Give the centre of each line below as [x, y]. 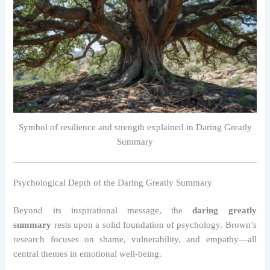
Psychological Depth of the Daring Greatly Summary [113, 183]
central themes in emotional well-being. [88, 254]
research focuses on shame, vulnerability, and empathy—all [135, 240]
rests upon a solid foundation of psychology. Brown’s [154, 225]
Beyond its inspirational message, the [103, 211]
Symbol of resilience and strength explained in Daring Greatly [135, 127]
